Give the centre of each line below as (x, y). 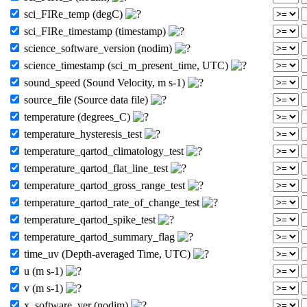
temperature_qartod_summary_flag (99, 236)
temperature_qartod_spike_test (90, 219)
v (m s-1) (44, 288)
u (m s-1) (44, 271)
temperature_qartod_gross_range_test (105, 185)
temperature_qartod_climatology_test (104, 151)
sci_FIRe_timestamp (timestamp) (95, 31)
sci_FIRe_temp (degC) (73, 14)
